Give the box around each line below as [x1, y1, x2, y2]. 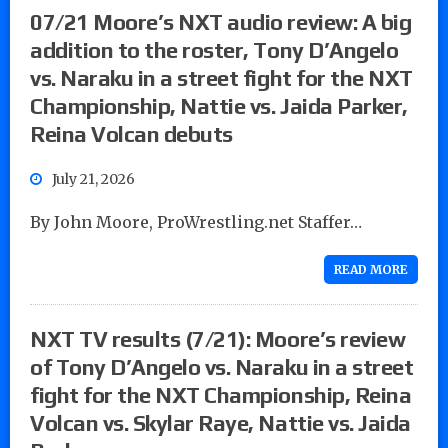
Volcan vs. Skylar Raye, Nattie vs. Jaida [30, 409, 411, 436]
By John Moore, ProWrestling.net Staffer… [30, 211, 362, 232]
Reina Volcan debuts [30, 120, 233, 147]
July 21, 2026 [52, 169, 135, 188]
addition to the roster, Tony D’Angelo [30, 36, 399, 63]
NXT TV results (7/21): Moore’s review [30, 325, 406, 352]
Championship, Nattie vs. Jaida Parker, [30, 92, 408, 119]
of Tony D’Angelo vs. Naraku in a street [30, 353, 414, 380]
